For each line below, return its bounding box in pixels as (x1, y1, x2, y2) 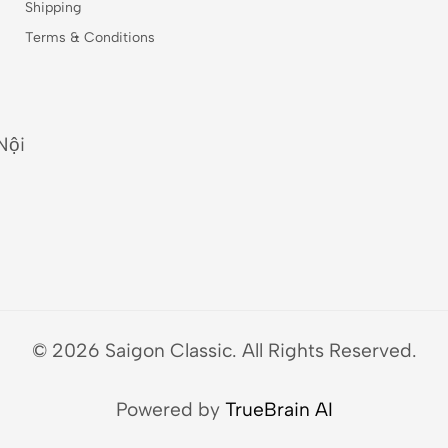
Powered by (115, 397, 225, 421)
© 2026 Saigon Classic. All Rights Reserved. (31, 339, 417, 363)
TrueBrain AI (224, 397, 333, 421)
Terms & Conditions (24, 29, 155, 47)
